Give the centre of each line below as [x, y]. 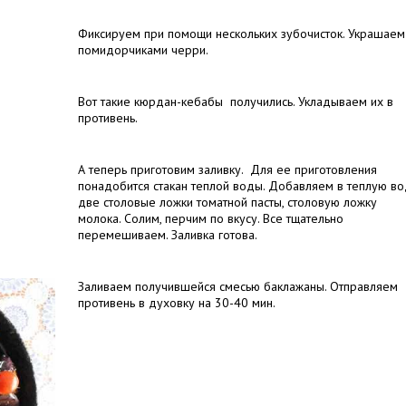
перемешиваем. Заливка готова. [168, 235]
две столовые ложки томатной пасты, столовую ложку [227, 202]
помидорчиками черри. [146, 50]
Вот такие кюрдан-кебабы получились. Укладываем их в [236, 101]
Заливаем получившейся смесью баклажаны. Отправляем [238, 286]
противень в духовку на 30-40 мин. [177, 303]
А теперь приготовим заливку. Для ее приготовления [227, 169]
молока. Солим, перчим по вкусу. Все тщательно [211, 218]
